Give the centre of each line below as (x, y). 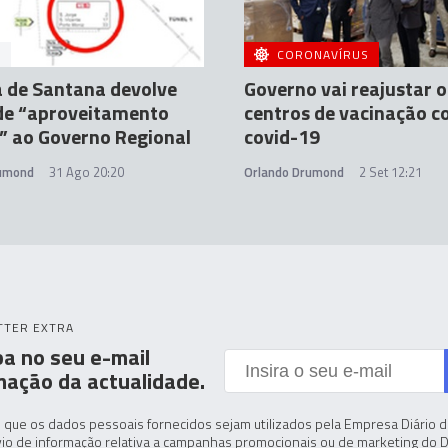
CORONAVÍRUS (323, 54)
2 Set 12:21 (390, 172)
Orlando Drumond (294, 172)
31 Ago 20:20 (86, 172)
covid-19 (282, 136)
